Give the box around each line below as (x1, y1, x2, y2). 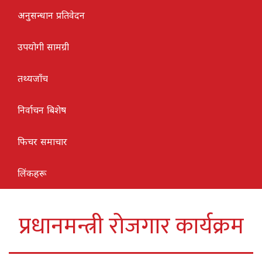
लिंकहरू (18, 167, 46, 179)
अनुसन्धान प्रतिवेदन (18, 9, 85, 21)
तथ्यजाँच (18, 72, 48, 84)
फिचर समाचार (18, 135, 67, 147)
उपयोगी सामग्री (18, 40, 69, 53)
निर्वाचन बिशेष (18, 104, 66, 116)
